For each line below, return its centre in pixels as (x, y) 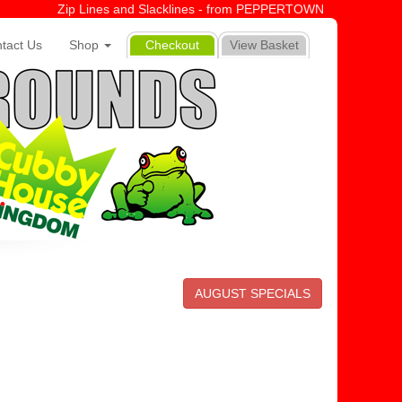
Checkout (172, 45)
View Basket (264, 45)
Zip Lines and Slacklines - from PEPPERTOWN (191, 9)
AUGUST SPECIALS (252, 293)
